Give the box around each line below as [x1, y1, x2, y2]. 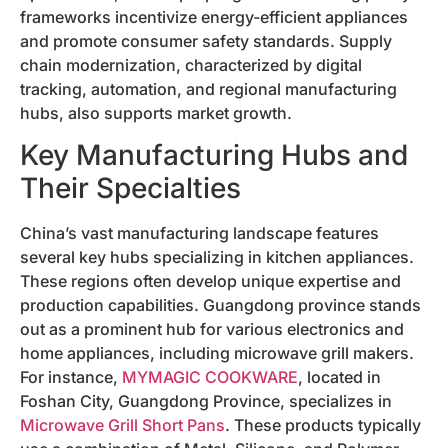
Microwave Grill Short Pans [20, 415, 225, 436]
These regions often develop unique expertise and [20, 271, 401, 292]
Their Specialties [20, 171, 241, 206]
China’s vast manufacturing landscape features [20, 223, 379, 244]
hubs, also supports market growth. [20, 102, 292, 123]
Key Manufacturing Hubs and [20, 138, 408, 173]
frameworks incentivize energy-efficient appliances [20, 6, 408, 27]
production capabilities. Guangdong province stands [20, 295, 421, 316]
